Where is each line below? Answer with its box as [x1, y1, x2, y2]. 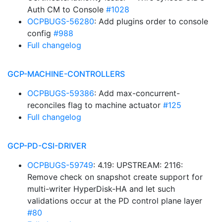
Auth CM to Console [27, 4, 106, 14]
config [27, 28, 54, 38]
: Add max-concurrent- [94, 88, 180, 98]
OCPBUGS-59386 [27, 88, 94, 98]
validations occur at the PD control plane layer [27, 196, 202, 206]
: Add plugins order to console [94, 16, 208, 26]
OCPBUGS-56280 [27, 16, 94, 26]
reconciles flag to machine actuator [27, 100, 163, 110]
